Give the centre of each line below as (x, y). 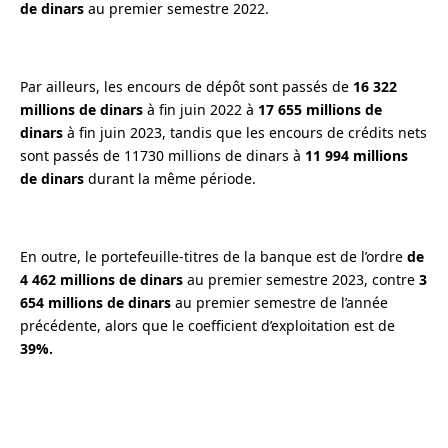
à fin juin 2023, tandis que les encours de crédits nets (245, 132)
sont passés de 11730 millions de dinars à (162, 155)
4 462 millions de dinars (101, 279)
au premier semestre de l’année (279, 302)
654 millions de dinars (95, 302)
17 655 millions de (320, 109)
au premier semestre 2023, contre (301, 279)
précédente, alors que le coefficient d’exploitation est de (207, 325)
